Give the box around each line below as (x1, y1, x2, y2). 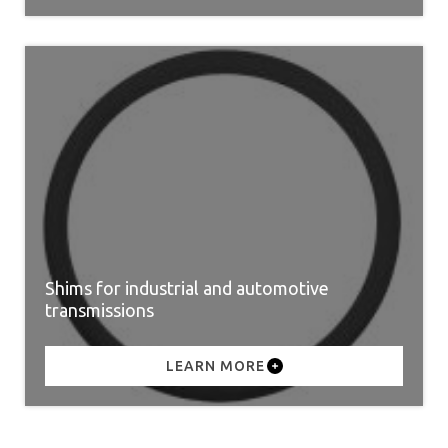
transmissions (45, 300, 154, 320)
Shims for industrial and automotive (45, 278, 329, 298)
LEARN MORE (165, 358, 265, 374)
